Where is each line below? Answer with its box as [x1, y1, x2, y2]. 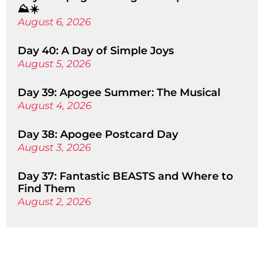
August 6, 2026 [18, 16, 91, 28]
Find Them [18, 182, 75, 195]
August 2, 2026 [18, 196, 91, 207]
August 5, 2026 [18, 58, 91, 70]
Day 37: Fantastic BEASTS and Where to [18, 170, 233, 183]
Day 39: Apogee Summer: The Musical [18, 86, 220, 99]
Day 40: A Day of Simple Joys [18, 44, 174, 57]
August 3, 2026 [18, 141, 91, 153]
